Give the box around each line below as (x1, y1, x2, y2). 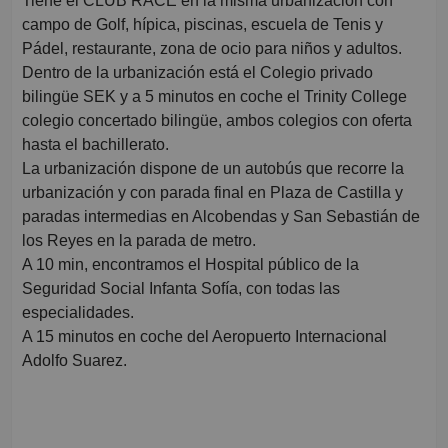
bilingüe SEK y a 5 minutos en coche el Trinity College (22, 88, 407, 106)
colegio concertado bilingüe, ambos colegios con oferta (22, 112, 412, 130)
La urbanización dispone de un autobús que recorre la (22, 160, 404, 178)
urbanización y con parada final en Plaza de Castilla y (22, 184, 403, 202)
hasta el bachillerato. (22, 136, 169, 154)
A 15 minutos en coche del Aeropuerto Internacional (22, 328, 387, 346)
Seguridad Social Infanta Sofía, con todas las (22, 280, 340, 298)
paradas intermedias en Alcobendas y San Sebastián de (22, 208, 420, 226)
